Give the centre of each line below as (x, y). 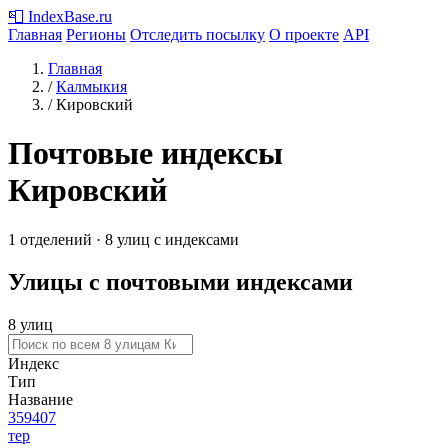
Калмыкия (91, 86)
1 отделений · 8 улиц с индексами (123, 239)
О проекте (304, 34)
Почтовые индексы (145, 153)
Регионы (96, 34)
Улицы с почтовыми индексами (180, 281)
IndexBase (61, 16)
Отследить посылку (197, 34)
